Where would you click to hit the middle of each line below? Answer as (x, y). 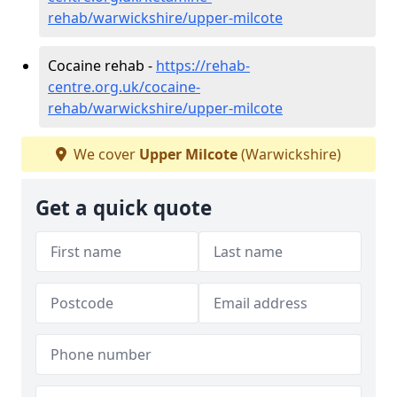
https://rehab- (203, 65)
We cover (105, 154)
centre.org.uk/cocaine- (124, 86)
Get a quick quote (124, 207)
